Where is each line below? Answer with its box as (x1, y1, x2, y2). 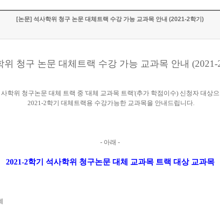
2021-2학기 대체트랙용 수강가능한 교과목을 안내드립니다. (26, 99, 194, 107)
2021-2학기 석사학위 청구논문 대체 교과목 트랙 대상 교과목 (5, 158, 215, 166)
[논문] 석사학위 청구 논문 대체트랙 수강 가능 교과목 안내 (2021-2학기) (16, 16, 204, 23)
